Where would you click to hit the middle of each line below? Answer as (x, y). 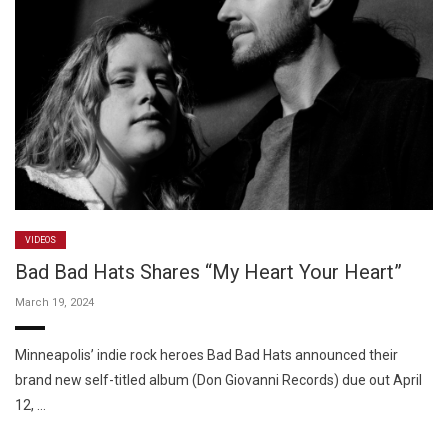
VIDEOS (41, 239)
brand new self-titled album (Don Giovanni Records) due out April (218, 379)
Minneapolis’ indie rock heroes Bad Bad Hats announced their (206, 354)
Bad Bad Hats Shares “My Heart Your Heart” (208, 271)
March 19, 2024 (54, 302)
